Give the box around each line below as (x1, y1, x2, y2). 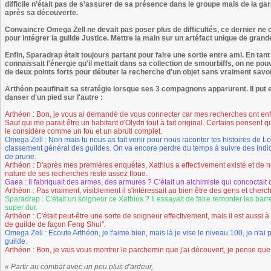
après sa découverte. (5, 8, 78, 17)
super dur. (5, 203, 38, 212)
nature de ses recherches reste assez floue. (5, 169, 148, 178)
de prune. (5, 152, 36, 161)
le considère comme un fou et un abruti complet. (5, 127, 162, 135)
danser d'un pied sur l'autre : (5, 93, 103, 102)
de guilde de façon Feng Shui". (5, 220, 106, 229)
